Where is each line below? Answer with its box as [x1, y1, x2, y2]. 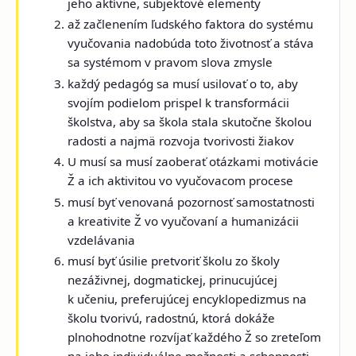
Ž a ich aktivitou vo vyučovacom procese [68, 172, 294, 189]
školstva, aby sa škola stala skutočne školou [68, 113, 312, 130]
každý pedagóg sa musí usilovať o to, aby [68, 75, 299, 91]
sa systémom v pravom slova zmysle [68, 54, 273, 71]
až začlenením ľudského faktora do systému [68, 16, 314, 33]
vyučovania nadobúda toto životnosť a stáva [68, 35, 315, 52]
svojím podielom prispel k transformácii [68, 94, 290, 110]
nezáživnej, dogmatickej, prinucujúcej [68, 271, 278, 288]
